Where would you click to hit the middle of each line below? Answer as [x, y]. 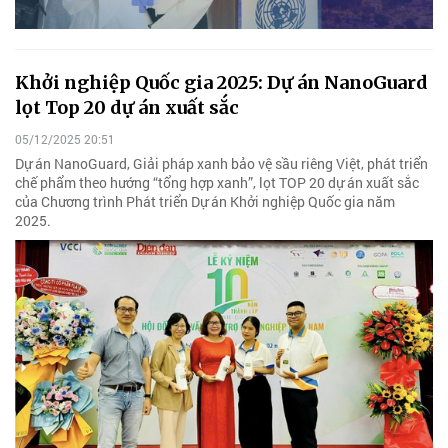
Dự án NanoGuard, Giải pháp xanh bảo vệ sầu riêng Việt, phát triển [221, 163]
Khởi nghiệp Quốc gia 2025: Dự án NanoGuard [221, 83]
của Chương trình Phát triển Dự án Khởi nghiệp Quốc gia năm [205, 201]
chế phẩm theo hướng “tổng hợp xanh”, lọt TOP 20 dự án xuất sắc [217, 182]
